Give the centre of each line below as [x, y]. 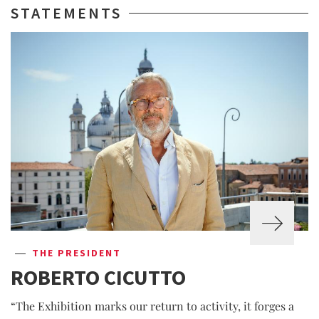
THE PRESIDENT [77, 252]
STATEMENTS [66, 13]
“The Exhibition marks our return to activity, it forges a [152, 305]
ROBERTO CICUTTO [98, 277]
